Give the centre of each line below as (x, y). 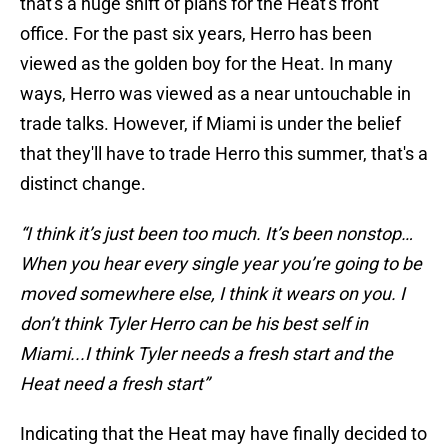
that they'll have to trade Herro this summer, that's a (224, 154)
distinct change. (83, 184)
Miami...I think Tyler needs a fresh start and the (206, 354)
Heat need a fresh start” (114, 384)
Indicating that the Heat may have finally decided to (223, 434)
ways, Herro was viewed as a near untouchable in (215, 94)
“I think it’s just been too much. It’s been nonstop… (216, 234)
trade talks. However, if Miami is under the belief (210, 124)
